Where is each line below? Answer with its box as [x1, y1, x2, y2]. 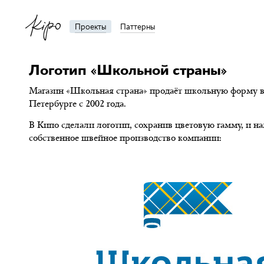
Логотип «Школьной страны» [29, 61, 227, 80]
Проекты [75, 21, 106, 32]
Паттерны [120, 21, 155, 32]
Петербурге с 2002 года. [29, 97, 126, 110]
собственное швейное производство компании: [29, 131, 221, 144]
